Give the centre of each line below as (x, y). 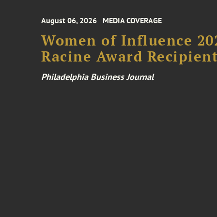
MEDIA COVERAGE (132, 20)
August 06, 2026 (69, 20)
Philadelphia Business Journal (98, 77)
